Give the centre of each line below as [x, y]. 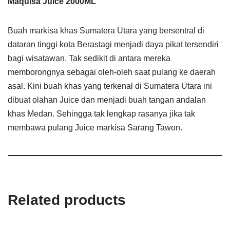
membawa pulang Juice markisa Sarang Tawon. [95, 128]
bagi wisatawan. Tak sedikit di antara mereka [89, 58]
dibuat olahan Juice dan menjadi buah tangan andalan [107, 100]
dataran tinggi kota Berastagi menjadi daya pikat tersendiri [113, 44]
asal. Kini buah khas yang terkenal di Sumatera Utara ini [110, 86]
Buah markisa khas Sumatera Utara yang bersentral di [106, 31]
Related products [67, 200]
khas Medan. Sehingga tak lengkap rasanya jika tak [101, 114]
